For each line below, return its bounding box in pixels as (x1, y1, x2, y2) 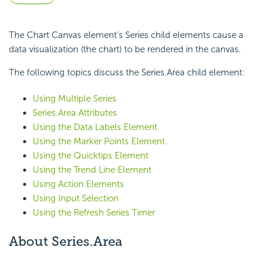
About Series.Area (9, 233, 122, 250)
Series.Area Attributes (33, 107, 117, 119)
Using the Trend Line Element (33, 164, 151, 176)
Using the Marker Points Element (33, 136, 165, 147)
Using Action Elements (33, 179, 124, 190)
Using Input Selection (33, 193, 119, 204)
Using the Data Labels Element (33, 122, 157, 133)
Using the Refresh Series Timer (33, 207, 155, 218)
